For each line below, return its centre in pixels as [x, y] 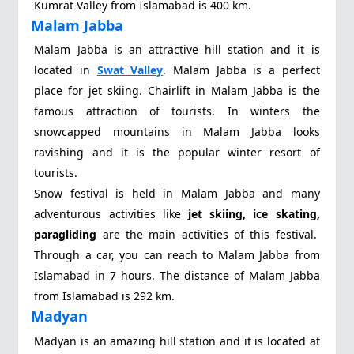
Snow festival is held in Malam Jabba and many [177, 194]
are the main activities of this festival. [211, 235]
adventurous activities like [111, 214]
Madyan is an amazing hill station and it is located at [177, 341]
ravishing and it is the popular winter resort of [177, 153]
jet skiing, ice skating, [254, 214]
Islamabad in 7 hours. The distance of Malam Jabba [177, 276]
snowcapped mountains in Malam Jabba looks [177, 132]
